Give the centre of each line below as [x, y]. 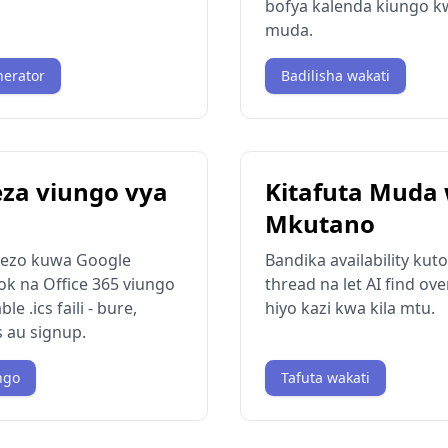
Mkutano [320, 223]
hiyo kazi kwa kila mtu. [350, 308]
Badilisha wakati [335, 75]
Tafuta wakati [325, 377]
